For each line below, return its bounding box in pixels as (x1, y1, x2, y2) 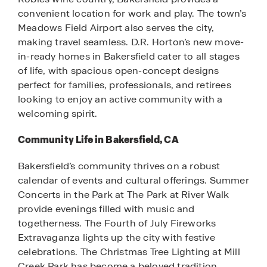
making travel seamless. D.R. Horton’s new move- (18, 35, 244, 48)
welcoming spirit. (18, 107, 98, 120)
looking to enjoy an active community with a (18, 92, 223, 105)
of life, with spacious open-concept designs (18, 64, 219, 77)
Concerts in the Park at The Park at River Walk (18, 188, 229, 201)
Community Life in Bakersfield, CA (18, 133, 179, 146)
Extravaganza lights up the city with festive (18, 231, 215, 244)
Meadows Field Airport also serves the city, (18, 21, 215, 34)
